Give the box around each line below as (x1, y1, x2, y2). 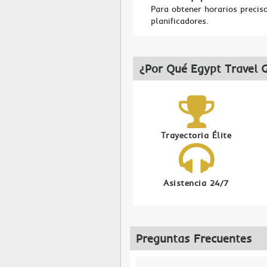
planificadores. (151, 15, 209, 26)
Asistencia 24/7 (163, 178, 229, 188)
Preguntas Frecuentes (136, 231, 252, 246)
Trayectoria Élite (160, 130, 232, 141)
